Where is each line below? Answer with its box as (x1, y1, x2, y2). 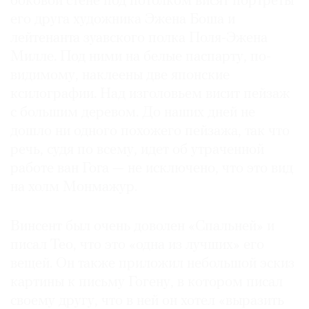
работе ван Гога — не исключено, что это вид (10, 161, 293, 177)
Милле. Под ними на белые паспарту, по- (10, 50, 271, 65)
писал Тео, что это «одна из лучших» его (10, 238, 264, 253)
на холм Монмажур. (10, 180, 137, 195)
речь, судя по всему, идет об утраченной (10, 143, 264, 158)
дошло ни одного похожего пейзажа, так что (10, 124, 290, 139)
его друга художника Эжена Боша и (10, 12, 235, 28)
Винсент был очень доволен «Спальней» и (10, 219, 275, 235)
